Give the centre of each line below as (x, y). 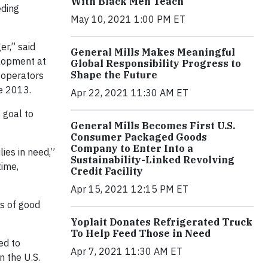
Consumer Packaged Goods (139, 137)
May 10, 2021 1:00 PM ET (128, 19)
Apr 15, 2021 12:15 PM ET (130, 189)
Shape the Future (114, 74)
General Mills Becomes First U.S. (153, 125)
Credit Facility (107, 171)
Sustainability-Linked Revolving (153, 159)
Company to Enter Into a (132, 148)
